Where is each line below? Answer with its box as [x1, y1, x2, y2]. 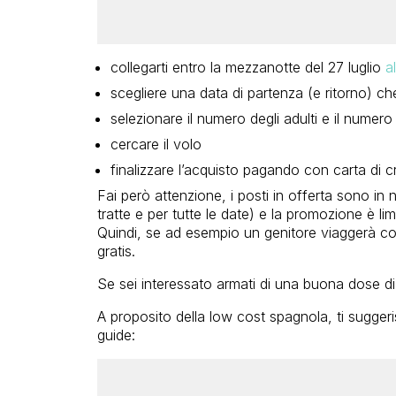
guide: [96, 325, 135, 344]
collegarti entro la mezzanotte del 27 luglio [110, 57, 385, 76]
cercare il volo [110, 134, 202, 153]
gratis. [96, 241, 135, 260]
